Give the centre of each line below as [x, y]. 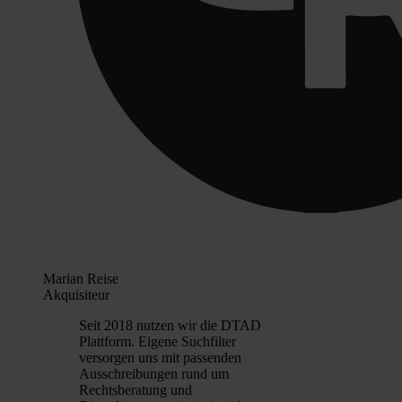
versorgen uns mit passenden [160, 358]
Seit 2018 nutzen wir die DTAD [170, 326]
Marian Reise [81, 279]
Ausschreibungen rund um [154, 374]
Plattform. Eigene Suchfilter [157, 342]
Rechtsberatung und [135, 390]
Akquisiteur [76, 295]
